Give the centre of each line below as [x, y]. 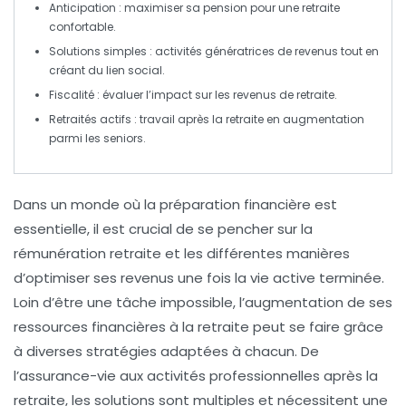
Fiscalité [72, 94]
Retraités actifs [90, 119]
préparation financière [235, 204]
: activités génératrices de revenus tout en [263, 51]
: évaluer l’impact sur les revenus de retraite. [216, 94]
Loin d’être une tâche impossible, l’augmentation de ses [203, 302]
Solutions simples [98, 51]
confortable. [82, 26]
